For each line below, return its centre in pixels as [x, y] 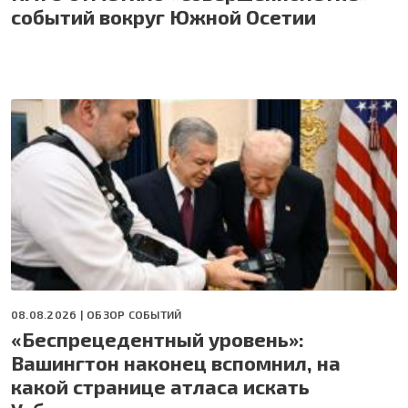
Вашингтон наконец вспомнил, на [176, 363]
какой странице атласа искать [160, 387]
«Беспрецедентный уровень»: [158, 339]
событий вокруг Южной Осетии [163, 17]
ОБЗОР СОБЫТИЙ [134, 315]
